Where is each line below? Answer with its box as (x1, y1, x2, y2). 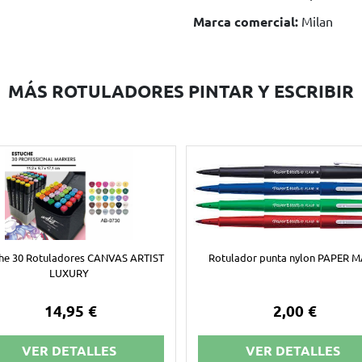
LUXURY (48, 266, 89, 280)
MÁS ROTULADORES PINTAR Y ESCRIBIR (8, 79, 354, 102)
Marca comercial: (193, 12, 298, 30)
